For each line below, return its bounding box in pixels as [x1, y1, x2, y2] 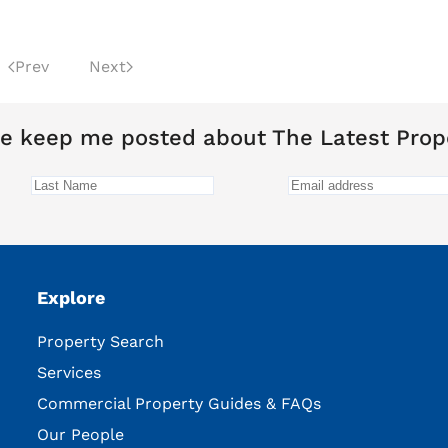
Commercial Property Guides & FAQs [36, 393, 321, 413]
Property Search [36, 331, 164, 351]
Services [36, 362, 101, 382]
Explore [36, 286, 105, 308]
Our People [36, 424, 124, 444]
